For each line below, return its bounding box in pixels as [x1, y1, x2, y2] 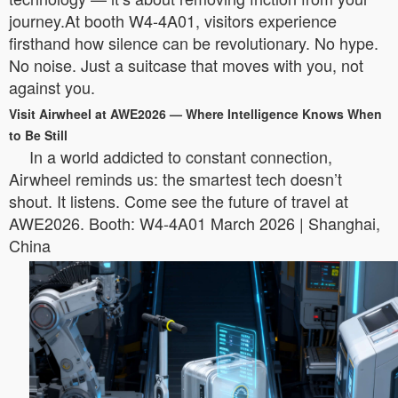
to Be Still [9, 126, 68, 144]
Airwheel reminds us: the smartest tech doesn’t [9, 167, 342, 190]
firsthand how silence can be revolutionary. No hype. [9, 31, 378, 54]
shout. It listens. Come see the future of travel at [9, 189, 348, 212]
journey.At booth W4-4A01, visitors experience [9, 9, 337, 32]
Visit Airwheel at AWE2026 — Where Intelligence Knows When [9, 105, 382, 123]
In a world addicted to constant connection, [29, 145, 332, 168]
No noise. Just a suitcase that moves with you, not [9, 53, 363, 76]
